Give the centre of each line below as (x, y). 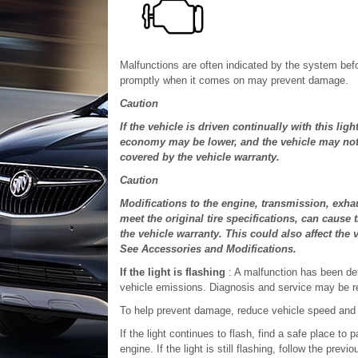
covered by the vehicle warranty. (199, 157)
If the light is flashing (172, 272)
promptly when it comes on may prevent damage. (234, 80)
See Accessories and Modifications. (208, 249)
